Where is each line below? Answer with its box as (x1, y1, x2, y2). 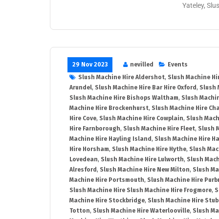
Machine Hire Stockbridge (69, 197, 145, 204)
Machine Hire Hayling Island (69, 135, 152, 143)
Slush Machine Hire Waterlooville (93, 207, 190, 215)
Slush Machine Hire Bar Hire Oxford (95, 84, 197, 91)
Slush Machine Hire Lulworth (101, 156, 184, 163)
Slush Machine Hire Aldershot (78, 74, 165, 81)
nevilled (130, 61, 153, 68)
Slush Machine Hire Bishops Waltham (69, 94, 178, 102)
